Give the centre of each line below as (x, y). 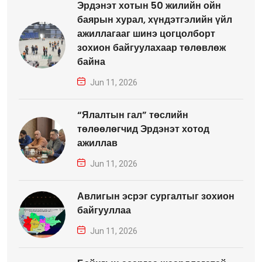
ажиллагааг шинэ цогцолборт (146, 34)
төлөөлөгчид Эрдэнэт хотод (143, 129)
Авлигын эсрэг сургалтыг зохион (156, 196)
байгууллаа (104, 211)
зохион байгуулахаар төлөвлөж (151, 48)
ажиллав (97, 143)
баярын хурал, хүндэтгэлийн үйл (155, 20)
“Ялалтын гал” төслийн (133, 115)
